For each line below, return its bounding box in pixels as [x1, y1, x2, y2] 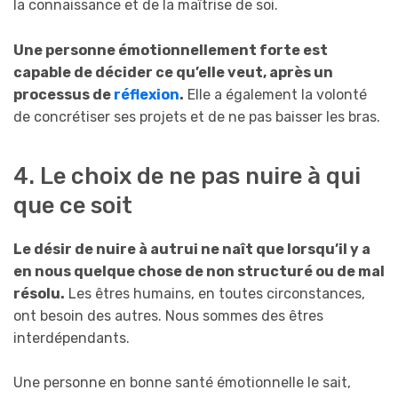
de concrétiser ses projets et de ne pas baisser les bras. [13, 108, 380, 126]
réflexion [114, 86, 179, 104]
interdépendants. [13, 329, 130, 346]
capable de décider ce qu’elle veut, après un [13, 64, 333, 82]
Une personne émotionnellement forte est [13, 42, 328, 60]
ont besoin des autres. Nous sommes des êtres [13, 306, 323, 324]
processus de [13, 86, 114, 104]
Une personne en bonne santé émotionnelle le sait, [13, 374, 351, 392]
